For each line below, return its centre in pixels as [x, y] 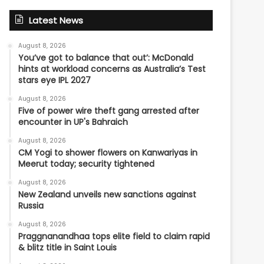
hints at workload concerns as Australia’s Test [112, 69]
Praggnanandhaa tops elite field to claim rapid [114, 236]
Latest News [56, 20]
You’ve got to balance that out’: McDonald [106, 58]
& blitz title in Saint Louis [68, 247]
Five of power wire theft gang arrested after [109, 111]
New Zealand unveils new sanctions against [108, 194]
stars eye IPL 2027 [55, 80]
